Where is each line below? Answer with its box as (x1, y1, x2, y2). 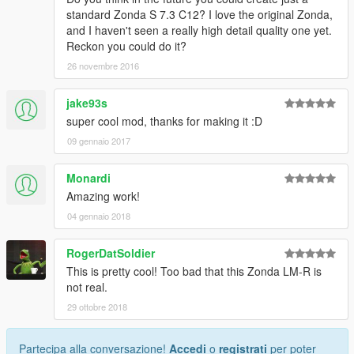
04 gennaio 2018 (67, 209, 130, 223)
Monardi (66, 170, 111, 186)
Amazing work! (66, 188, 140, 205)
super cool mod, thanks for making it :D (66, 113, 262, 130)
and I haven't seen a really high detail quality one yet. (66, 22, 332, 39)
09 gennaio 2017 (67, 134, 130, 148)
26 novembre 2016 (67, 59, 139, 73)
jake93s (66, 95, 107, 111)
